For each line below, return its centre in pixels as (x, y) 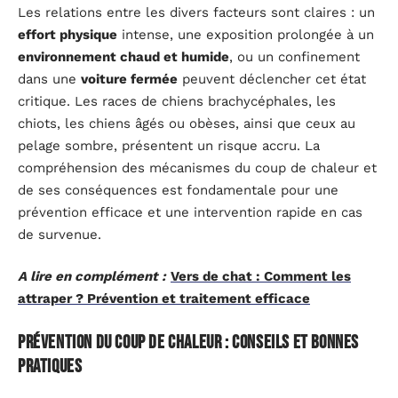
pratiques (50, 366)
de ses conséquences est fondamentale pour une (178, 190)
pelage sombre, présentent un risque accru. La (169, 145)
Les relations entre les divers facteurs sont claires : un (196, 12)
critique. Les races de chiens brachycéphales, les (177, 101)
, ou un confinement (295, 56)
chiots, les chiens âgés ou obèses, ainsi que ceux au (187, 123)
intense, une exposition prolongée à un (246, 34)
